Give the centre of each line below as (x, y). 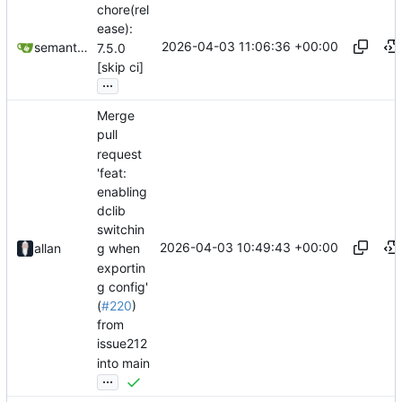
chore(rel (123, 10)
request (119, 153)
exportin (121, 267)
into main (123, 363)
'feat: (112, 172)
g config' (122, 287)
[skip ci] (120, 66)
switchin (121, 230)
